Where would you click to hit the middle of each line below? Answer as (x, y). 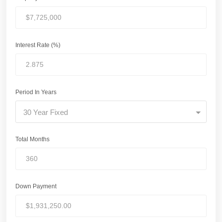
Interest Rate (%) (38, 45)
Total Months (32, 139)
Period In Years (36, 92)
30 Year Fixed (46, 112)
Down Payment (36, 186)
